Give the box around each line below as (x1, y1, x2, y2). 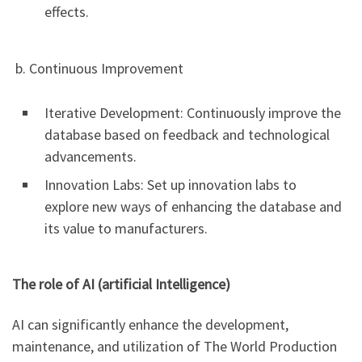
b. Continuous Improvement (12, 58, 183, 78)
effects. (44, 2, 89, 22)
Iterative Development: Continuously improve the (44, 103, 341, 122)
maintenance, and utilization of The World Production (12, 336, 337, 356)
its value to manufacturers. (44, 218, 208, 238)
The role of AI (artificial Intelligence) (12, 275, 230, 294)
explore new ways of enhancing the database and (44, 196, 342, 216)
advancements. (44, 146, 137, 166)
